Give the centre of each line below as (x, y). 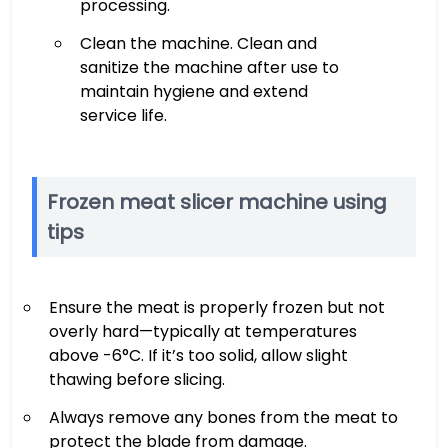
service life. (123, 115)
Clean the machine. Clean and (198, 43)
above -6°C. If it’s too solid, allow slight (198, 355)
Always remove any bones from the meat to (223, 417)
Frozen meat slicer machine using (217, 201)
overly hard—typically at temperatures (203, 331)
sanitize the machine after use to (209, 67)
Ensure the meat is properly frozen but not (217, 307)
